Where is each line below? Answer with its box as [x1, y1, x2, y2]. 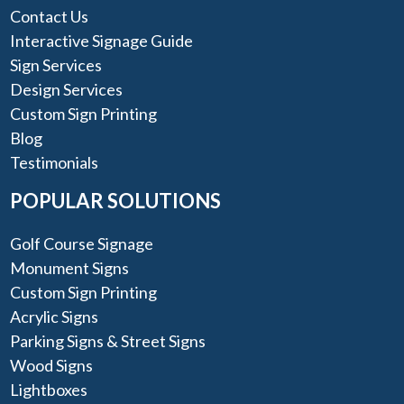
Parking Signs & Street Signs [10, 331, 207, 352]
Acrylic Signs [10, 307, 99, 327]
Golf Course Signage [10, 234, 154, 254]
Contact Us [10, 5, 89, 26]
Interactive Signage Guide [10, 30, 194, 50]
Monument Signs [10, 258, 130, 279]
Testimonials [10, 151, 99, 172]
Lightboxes [10, 380, 88, 400]
